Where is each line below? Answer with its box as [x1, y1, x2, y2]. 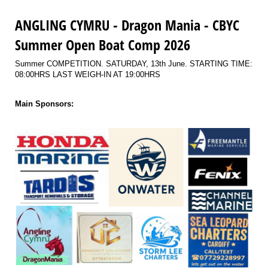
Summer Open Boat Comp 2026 [15, 35, 190, 55]
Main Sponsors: [15, 99, 74, 108]
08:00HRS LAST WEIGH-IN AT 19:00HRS [15, 69, 160, 79]
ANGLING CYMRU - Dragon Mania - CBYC [15, 15, 239, 35]
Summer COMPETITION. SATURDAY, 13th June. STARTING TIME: [15, 59, 252, 68]
